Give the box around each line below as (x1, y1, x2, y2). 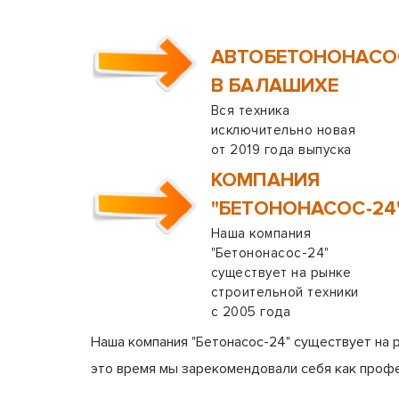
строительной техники (211, 284, 359, 300)
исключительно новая (211, 122, 356, 138)
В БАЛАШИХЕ (211, 74, 339, 98)
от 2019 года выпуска (211, 142, 352, 158)
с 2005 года (211, 304, 291, 320)
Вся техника (211, 102, 290, 118)
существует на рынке (211, 265, 352, 281)
